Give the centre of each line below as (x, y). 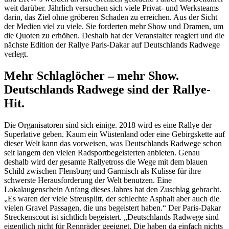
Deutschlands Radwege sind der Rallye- (107, 89)
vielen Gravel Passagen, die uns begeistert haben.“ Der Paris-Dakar (112, 208)
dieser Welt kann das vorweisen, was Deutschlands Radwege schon (113, 143)
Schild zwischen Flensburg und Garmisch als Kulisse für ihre (102, 171)
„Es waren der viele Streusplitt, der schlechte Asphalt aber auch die (112, 198)
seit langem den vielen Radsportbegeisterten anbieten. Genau (102, 152)
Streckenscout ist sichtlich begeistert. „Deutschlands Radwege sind (111, 217)
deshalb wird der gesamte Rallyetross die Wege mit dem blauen (106, 162)
